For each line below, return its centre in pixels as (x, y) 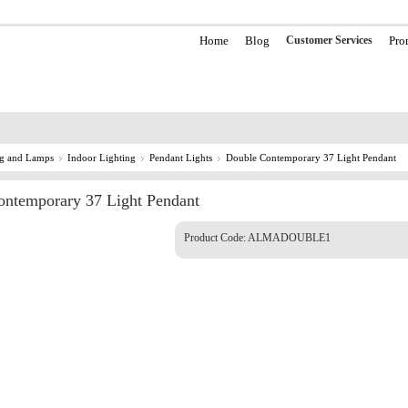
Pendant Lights (181, 158)
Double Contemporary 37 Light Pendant (311, 158)
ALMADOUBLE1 (289, 238)
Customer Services (329, 40)
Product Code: (216, 238)
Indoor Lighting (102, 158)
